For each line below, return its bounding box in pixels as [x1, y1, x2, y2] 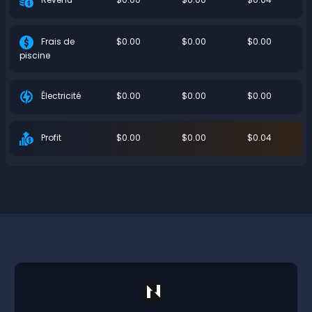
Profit [39, 131, 61, 143]
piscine [19, 49, 50, 61]
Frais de [39, 35, 75, 47]
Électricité [39, 89, 81, 102]
